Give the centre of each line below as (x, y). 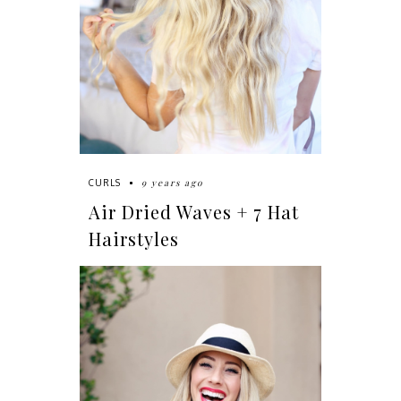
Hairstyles (133, 239)
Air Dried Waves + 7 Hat (193, 212)
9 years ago (172, 183)
